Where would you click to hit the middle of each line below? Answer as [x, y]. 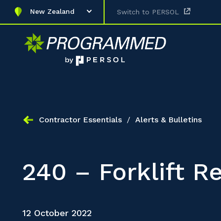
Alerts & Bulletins [168, 120]
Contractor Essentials [80, 120]
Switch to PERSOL [148, 12]
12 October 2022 [57, 213]
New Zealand [52, 11]
